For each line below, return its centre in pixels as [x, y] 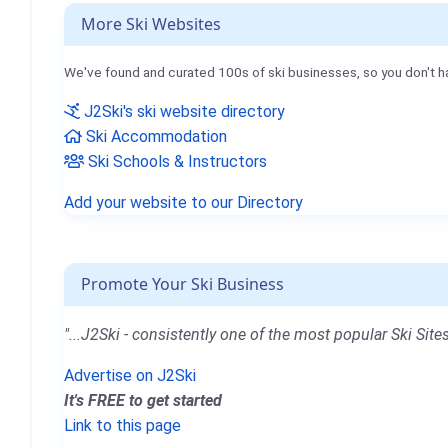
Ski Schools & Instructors [175, 161]
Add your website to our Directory [183, 202]
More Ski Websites [151, 23]
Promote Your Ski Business [182, 283]
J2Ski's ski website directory [182, 111]
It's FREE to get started [143, 400]
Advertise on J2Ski [130, 375]
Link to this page [122, 425]
